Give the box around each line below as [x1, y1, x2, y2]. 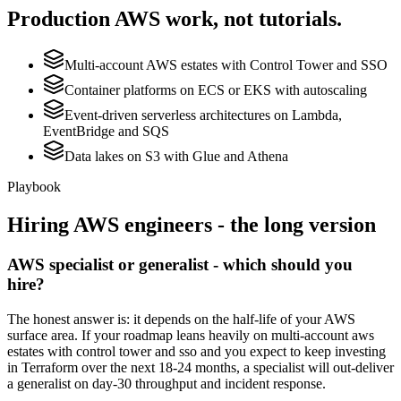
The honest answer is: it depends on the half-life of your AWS [7, 311, 355, 327]
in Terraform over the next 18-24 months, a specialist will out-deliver [7, 359, 394, 375]
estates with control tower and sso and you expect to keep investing [7, 343, 386, 359]
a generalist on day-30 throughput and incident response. [7, 375, 326, 391]
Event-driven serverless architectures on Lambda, [64, 107, 342, 124]
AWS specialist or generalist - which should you [7, 255, 353, 275]
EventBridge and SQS [43, 124, 169, 140]
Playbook [7, 179, 61, 195]
